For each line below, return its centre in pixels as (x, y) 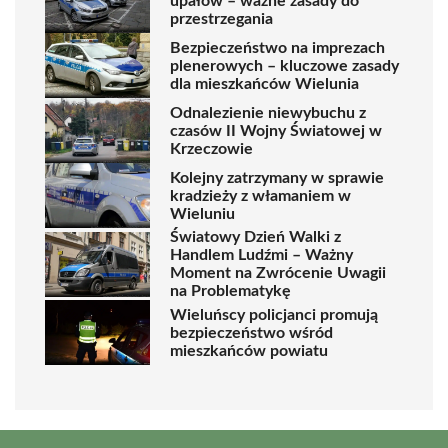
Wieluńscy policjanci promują (274, 314)
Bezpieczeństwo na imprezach (277, 47)
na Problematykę (230, 291)
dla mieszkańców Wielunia (264, 83)
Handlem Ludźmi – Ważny (261, 255)
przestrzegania (221, 18)
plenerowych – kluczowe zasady (284, 65)
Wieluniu (202, 213)
